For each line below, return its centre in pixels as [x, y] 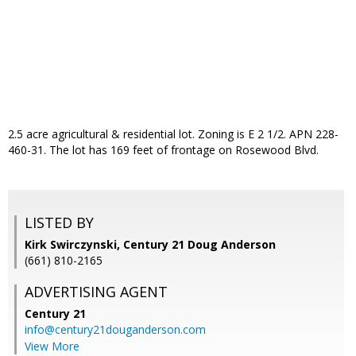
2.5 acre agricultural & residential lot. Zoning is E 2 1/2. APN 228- [173, 134]
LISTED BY [59, 223]
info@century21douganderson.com [115, 330]
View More [52, 346]
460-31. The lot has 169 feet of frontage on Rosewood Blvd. [163, 150]
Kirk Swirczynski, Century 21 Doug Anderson [150, 245]
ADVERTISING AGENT [96, 292]
